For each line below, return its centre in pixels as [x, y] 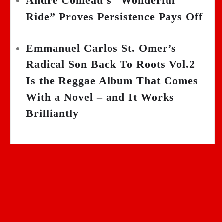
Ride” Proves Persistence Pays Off [114, 17]
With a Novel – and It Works [100, 97]
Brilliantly [52, 113]
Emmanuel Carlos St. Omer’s [101, 48]
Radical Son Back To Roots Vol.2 [111, 64]
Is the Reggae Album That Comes [112, 81]
